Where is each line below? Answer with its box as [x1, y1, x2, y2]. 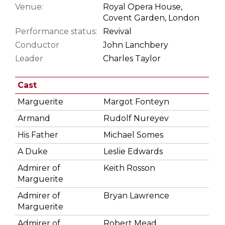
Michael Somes [103, 130, 163, 140]
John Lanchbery [103, 40, 168, 50]
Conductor [15, 40, 59, 50]
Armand [18, 113, 50, 123]
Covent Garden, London [103, 13, 199, 23]
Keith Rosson [103, 163, 155, 173]
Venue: [15, 2, 43, 12]
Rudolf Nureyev [103, 113, 169, 123]
